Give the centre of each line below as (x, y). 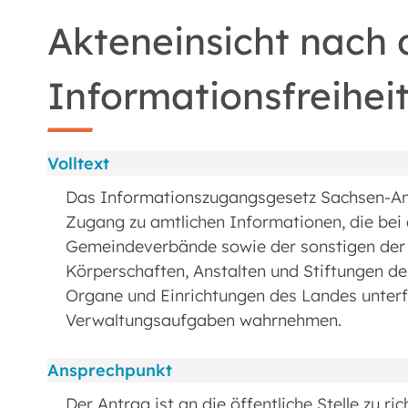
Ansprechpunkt (110, 371)
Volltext (78, 163)
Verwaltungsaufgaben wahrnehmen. (204, 320)
